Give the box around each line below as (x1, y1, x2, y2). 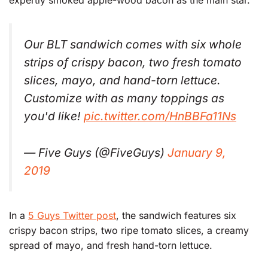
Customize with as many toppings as (24, 90, 224, 105)
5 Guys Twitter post (28, 209, 116, 222)
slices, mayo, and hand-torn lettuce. (24, 72, 221, 87)
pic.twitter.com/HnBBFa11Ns (84, 108, 236, 123)
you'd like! (24, 108, 84, 123)
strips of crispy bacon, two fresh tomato (24, 54, 242, 69)
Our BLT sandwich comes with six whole (24, 36, 242, 51)
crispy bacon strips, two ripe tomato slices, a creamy (9, 224, 249, 237)
